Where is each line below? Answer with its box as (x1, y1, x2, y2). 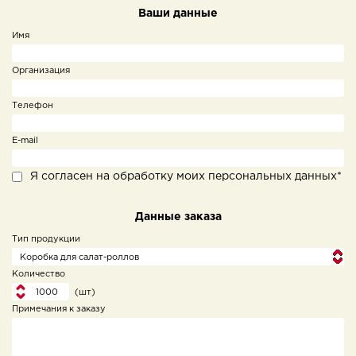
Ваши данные (138, 9, 218, 18)
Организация (12, 67, 70, 75)
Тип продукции (12, 235, 80, 243)
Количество (12, 270, 65, 278)
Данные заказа (134, 212, 222, 222)
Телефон (12, 102, 53, 110)
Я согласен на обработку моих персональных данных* (30, 172, 342, 181)
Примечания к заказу (12, 305, 106, 313)
